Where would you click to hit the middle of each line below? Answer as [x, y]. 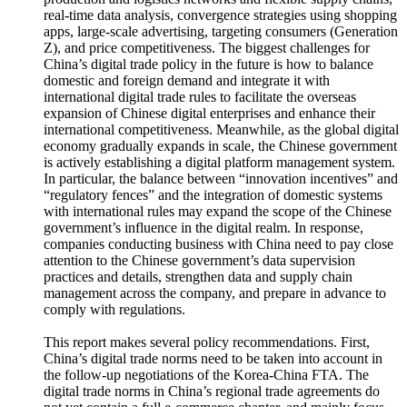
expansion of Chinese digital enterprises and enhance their [209, 116]
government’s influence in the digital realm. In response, [203, 230]
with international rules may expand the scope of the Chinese [218, 214]
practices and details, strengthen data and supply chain [198, 279]
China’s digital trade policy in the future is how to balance [208, 67]
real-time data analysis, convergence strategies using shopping [220, 18]
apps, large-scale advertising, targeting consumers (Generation [221, 34]
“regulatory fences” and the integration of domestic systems [213, 198]
